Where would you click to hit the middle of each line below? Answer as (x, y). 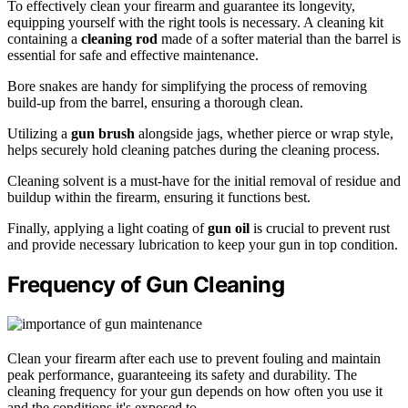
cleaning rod (119, 39)
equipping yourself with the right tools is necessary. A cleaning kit (195, 23)
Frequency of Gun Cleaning (146, 284)
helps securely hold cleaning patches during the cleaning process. (194, 150)
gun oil (229, 229)
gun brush (103, 134)
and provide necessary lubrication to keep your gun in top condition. (203, 245)
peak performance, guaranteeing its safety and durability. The (182, 374)
